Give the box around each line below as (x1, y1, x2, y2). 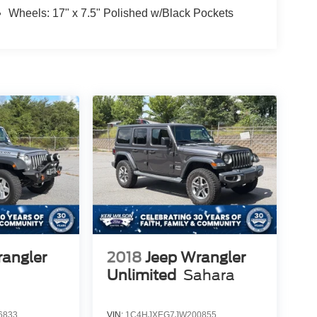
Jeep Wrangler (144, 248, 246, 266)
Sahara (183, 266, 235, 284)
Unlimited (106, 266, 176, 284)
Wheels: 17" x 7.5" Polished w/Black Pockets (8, 7, 234, 20)
